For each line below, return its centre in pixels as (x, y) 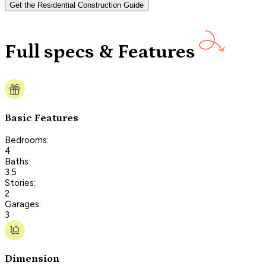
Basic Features (42, 118)
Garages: (23, 204)
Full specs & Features (100, 52)
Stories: (20, 183)
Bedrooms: (27, 140)
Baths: (18, 161)
